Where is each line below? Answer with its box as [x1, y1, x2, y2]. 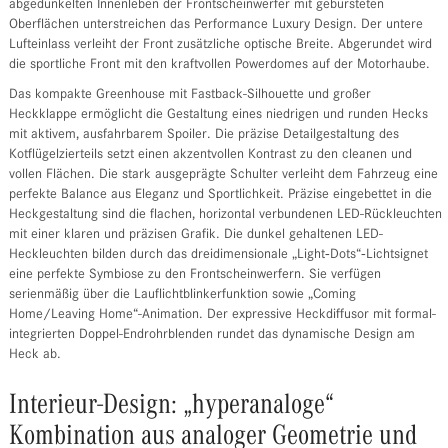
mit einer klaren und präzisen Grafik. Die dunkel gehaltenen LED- [8, 228, 383, 243]
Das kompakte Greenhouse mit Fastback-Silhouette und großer [8, 88, 371, 103]
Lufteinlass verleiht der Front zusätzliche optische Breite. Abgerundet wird [8, 38, 432, 53]
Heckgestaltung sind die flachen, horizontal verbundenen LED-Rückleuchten [8, 208, 442, 223]
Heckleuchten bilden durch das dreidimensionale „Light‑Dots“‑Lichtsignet [8, 248, 428, 263]
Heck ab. [8, 348, 61, 363]
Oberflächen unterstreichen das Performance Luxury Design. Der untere [8, 18, 423, 33]
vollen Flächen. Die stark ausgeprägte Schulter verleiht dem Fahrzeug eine [8, 168, 438, 183]
